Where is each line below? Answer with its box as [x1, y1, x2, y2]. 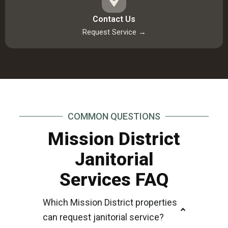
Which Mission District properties [43, 196, 177, 208]
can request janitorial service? [43, 211, 164, 222]
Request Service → [82, 27, 146, 37]
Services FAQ [60, 168, 168, 190]
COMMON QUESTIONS [68, 110, 160, 122]
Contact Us [93, 14, 135, 24]
